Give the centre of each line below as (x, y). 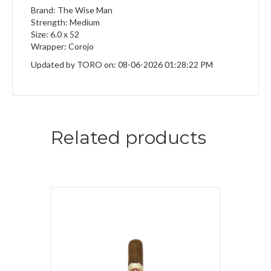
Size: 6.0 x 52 (55, 34)
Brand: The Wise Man (72, 10)
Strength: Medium (65, 22)
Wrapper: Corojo (62, 47)
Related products (129, 138)
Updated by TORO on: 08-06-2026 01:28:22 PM (122, 65)
